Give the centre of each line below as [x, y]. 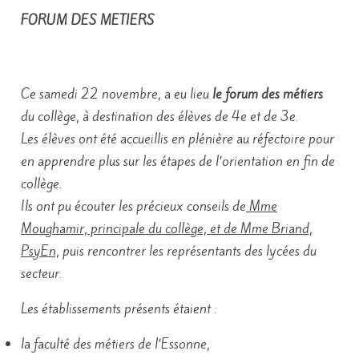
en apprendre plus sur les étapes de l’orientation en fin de [178, 161]
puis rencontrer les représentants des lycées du [188, 251]
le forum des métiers [268, 94]
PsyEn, [40, 251]
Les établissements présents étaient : [119, 309]
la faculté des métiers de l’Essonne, [115, 344]
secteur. [41, 273]
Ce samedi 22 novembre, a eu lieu [117, 94]
